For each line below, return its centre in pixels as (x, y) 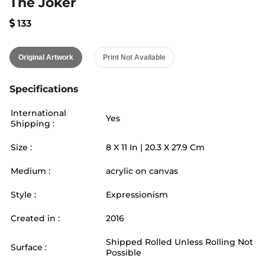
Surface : (29, 247)
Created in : (35, 218)
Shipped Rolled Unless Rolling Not (180, 242)
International (38, 113)
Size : (21, 147)
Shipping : (33, 124)
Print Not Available (134, 57)
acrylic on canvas (142, 171)
